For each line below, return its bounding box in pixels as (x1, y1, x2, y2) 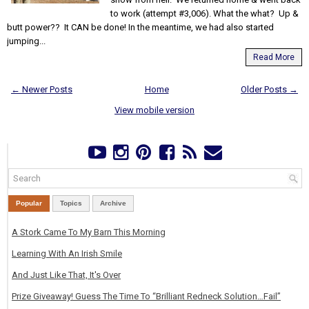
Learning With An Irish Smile (12, 248, 122, 259)
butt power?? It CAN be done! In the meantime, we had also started (7, 21, 274, 32)
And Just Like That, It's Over (12, 269, 121, 280)
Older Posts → (241, 83, 298, 94)
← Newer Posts (11, 83, 72, 94)
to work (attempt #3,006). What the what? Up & (110, 8, 299, 19)
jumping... (7, 35, 46, 46)
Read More (253, 52, 295, 62)
